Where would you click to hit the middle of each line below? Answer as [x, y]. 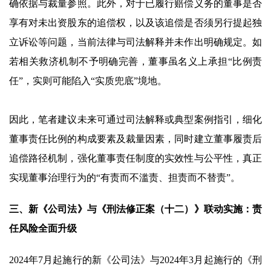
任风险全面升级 [43, 228]
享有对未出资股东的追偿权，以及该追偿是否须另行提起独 [135, 23]
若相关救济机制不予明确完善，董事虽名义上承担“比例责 [135, 61]
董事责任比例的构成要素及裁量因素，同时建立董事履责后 [135, 139]
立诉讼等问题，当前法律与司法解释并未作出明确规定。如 [135, 42]
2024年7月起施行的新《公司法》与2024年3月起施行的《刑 [135, 260]
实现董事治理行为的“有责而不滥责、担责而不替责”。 [125, 178]
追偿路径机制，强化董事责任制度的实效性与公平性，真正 [135, 158]
